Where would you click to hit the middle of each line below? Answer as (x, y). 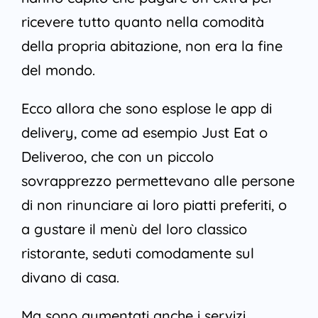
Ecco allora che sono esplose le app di (146, 109)
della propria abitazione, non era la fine (152, 46)
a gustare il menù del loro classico (134, 229)
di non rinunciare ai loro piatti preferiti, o (154, 205)
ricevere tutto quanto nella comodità (142, 22)
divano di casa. (70, 278)
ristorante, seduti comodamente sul (137, 253)
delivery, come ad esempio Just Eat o (144, 133)
